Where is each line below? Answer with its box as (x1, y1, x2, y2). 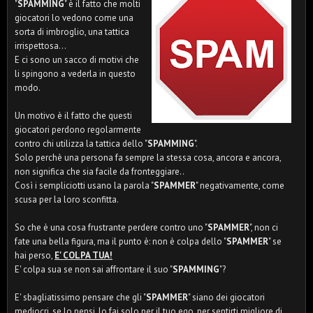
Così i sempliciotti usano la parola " (15, 180, 154, 191)
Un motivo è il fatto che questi (15, 110, 132, 122)
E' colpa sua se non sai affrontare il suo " (15, 263, 173, 275)
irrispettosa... (15, 40, 66, 52)
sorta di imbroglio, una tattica (15, 26, 129, 38)
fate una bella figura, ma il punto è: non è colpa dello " (15, 235, 226, 247)
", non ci (249, 221, 278, 233)
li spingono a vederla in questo (15, 68, 136, 80)
